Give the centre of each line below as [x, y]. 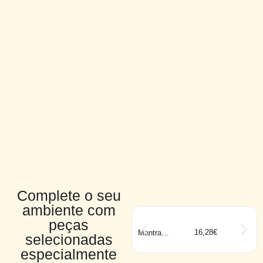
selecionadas [69, 240]
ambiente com [69, 210]
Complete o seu [69, 196]
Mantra [150, 233]
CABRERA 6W [163, 240]
